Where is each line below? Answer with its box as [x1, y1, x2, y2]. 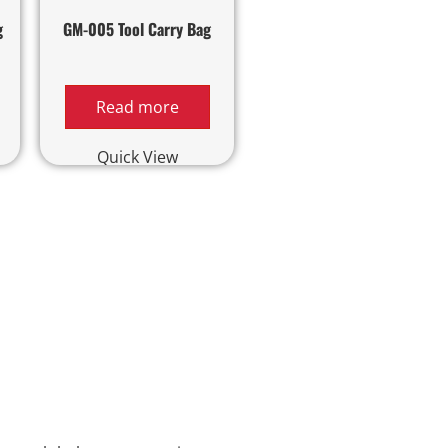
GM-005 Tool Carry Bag [63, 17, 212, 42]
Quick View [96, 146, 178, 169]
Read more [95, 96, 179, 119]
